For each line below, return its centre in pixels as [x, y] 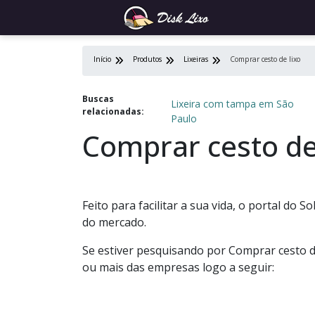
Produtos [147, 59]
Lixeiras [196, 59]
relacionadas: [113, 111]
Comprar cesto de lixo [265, 59]
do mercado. [114, 222]
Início [102, 59]
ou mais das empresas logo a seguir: [178, 267]
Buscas [98, 99]
